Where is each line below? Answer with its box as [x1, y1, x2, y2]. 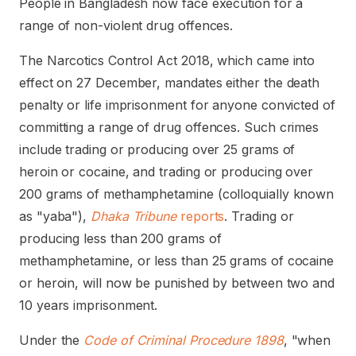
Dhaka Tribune [91, 208, 177, 224]
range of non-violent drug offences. [19, 17, 234, 33]
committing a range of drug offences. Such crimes [19, 119, 319, 135]
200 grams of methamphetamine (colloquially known [19, 186, 335, 202]
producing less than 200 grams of [19, 230, 222, 246]
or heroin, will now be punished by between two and [19, 275, 335, 291]
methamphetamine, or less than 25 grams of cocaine [19, 253, 335, 269]
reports [176, 208, 225, 224]
